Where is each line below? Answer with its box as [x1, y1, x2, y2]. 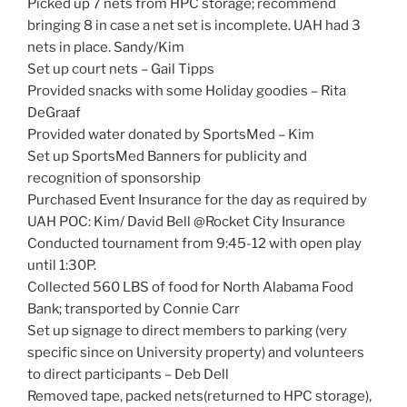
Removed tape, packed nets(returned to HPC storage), [27, 388, 372, 405]
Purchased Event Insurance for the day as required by [27, 192, 367, 209]
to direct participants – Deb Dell [27, 366, 229, 383]
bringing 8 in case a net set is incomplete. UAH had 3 [27, 17, 361, 35]
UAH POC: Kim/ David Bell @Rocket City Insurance [27, 213, 345, 231]
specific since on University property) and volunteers [27, 344, 364, 362]
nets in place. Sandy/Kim [27, 39, 184, 56]
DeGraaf [27, 104, 81, 122]
